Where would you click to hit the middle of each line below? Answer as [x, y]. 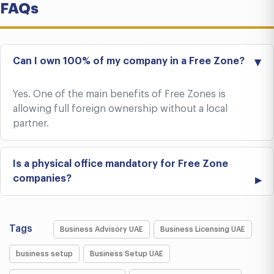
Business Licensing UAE [203, 229]
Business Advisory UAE [102, 229]
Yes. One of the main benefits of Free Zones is [119, 94]
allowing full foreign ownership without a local [120, 109]
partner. [31, 124]
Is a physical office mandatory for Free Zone [120, 164]
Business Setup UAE [127, 254]
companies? [42, 179]
